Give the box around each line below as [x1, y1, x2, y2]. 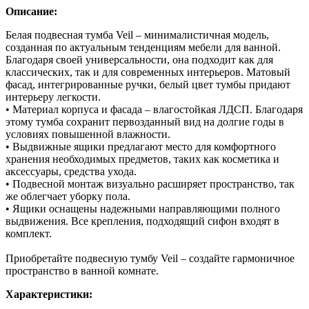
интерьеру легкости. [6, 90, 101, 103]
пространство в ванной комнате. [6, 264, 159, 277]
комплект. [6, 227, 52, 239]
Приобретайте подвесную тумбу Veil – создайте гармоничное [6, 252, 295, 264]
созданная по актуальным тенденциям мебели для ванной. [6, 41, 281, 53]
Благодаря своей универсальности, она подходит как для [6, 53, 273, 66]
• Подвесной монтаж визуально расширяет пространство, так [6, 177, 295, 190]
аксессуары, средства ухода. [6, 165, 137, 177]
